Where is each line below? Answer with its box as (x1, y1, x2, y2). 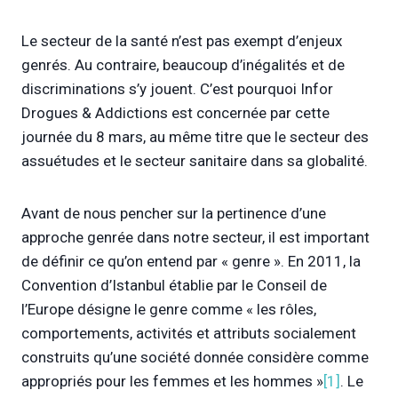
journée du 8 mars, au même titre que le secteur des (21, 127, 369, 146)
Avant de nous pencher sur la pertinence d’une (21, 203, 326, 222)
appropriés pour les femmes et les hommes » (21, 371, 323, 390)
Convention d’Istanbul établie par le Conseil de (21, 275, 327, 294)
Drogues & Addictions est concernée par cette (21, 103, 330, 122)
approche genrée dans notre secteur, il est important (21, 227, 370, 246)
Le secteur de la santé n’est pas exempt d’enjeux (21, 31, 342, 50)
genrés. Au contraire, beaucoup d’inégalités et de (21, 55, 345, 74)
